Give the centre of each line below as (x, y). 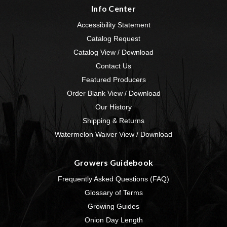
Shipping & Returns (113, 121)
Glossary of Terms (113, 193)
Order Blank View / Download (113, 93)
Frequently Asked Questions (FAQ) (113, 179)
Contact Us (113, 66)
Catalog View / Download (113, 52)
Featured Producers (113, 80)
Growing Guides (113, 206)
